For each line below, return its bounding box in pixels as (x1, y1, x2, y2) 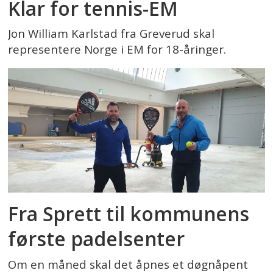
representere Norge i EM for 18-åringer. (8, 41, 227, 58)
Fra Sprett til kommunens (8, 200, 250, 227)
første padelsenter (8, 225, 185, 252)
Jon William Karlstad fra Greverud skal (8, 26, 215, 42)
